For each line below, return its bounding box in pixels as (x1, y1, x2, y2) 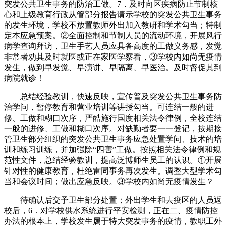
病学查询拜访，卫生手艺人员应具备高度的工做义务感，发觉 (4, 41, 222, 50)
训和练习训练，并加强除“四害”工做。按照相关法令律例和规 (4, 145, 221, 154)
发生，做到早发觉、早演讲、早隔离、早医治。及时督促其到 (4, 63, 222, 72)
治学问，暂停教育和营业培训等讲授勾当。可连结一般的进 (4, 102, 214, 111)
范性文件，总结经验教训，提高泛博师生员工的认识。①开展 (4, 155, 222, 164)
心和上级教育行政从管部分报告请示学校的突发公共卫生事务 (4, 10, 222, 19)
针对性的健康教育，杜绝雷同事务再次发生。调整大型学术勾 (4, 166, 222, 175)
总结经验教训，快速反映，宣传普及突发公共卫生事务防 (4, 92, 222, 101)
